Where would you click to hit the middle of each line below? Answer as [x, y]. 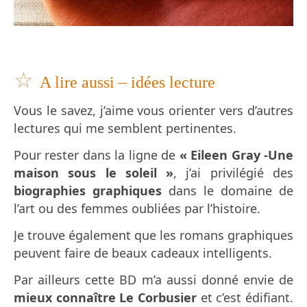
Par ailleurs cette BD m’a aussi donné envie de [153, 280]
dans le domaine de [228, 191]
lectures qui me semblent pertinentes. [125, 128]
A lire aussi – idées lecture [127, 83]
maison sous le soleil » [94, 173]
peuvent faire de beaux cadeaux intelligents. [143, 253]
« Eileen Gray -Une [236, 155]
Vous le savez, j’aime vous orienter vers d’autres [153, 111]
